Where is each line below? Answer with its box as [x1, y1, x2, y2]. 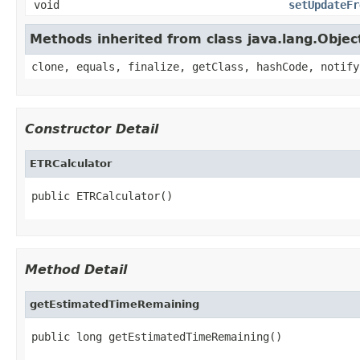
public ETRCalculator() [31, 189, 173, 202]
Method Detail [25, 261, 127, 277]
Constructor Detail [25, 121, 158, 137]
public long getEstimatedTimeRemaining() [31, 329, 282, 343]
